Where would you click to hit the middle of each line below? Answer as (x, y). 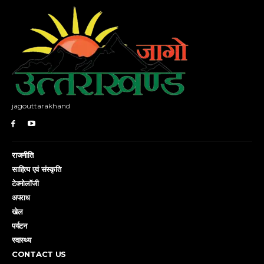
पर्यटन (19, 226)
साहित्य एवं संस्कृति (37, 169)
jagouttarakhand (41, 106)
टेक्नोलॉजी (25, 184)
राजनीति (23, 155)
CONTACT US (39, 254)
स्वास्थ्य (22, 240)
